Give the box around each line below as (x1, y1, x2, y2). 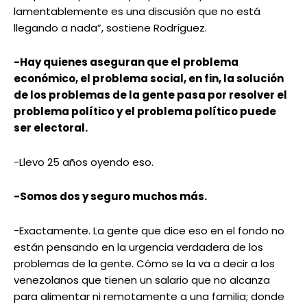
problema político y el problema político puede (14, 104, 276, 119)
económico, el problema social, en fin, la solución (14, 71, 284, 86)
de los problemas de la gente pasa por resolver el (14, 88, 287, 103)
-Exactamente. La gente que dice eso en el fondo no (14, 223, 284, 238)
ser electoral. (14, 121, 88, 136)
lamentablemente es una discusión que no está (14, 4, 260, 19)
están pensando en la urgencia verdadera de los (14, 240, 263, 255)
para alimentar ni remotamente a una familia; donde (14, 289, 284, 304)
